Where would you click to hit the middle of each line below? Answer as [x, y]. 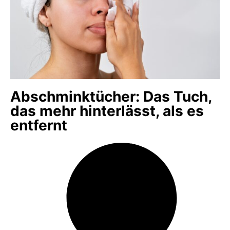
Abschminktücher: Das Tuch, [111, 96]
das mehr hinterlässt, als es [107, 111]
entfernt [39, 125]
